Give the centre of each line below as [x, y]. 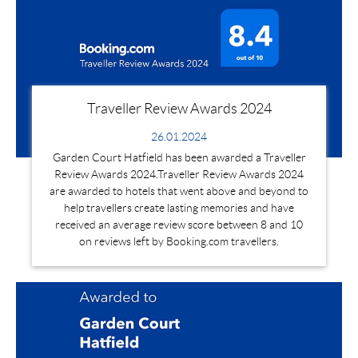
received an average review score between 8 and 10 [179, 224]
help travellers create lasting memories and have [179, 207]
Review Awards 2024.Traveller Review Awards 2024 [179, 174]
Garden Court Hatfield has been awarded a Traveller [179, 157]
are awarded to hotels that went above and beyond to [179, 191]
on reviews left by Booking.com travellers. [179, 241]
